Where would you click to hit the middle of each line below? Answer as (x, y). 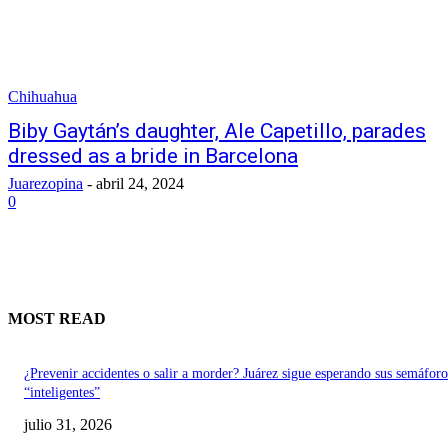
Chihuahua (42, 96)
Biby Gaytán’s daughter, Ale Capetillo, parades (217, 131)
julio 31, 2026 (68, 424)
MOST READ (57, 319)
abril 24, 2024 (140, 183)
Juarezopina (45, 183)
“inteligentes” (62, 392)
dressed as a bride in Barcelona (153, 156)
